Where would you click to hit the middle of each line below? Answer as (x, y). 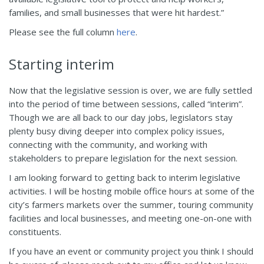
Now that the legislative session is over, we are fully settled (131, 90)
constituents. (35, 231)
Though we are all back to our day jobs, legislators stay (121, 117)
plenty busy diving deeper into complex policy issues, (117, 131)
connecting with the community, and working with (108, 144)
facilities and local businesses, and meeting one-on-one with (130, 218)
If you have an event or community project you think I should (131, 251)
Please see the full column (63, 32)
